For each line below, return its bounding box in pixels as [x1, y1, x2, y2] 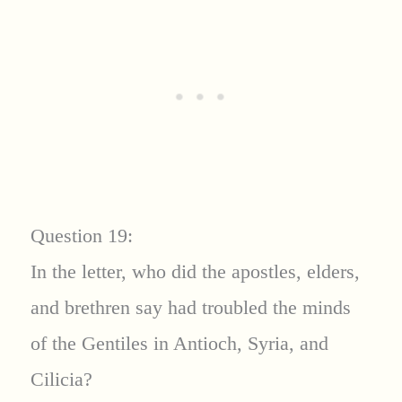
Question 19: [30, 224, 133, 248]
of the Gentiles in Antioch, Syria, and [30, 332, 328, 355]
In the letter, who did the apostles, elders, [30, 260, 360, 284]
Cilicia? [30, 368, 92, 391]
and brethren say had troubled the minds [30, 296, 351, 319]
